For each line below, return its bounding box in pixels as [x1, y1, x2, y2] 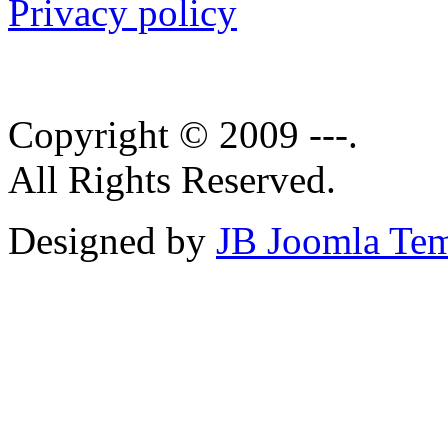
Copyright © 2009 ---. [8, 113, 358, 157]
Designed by [8, 219, 216, 263]
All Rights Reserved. [8, 158, 336, 202]
